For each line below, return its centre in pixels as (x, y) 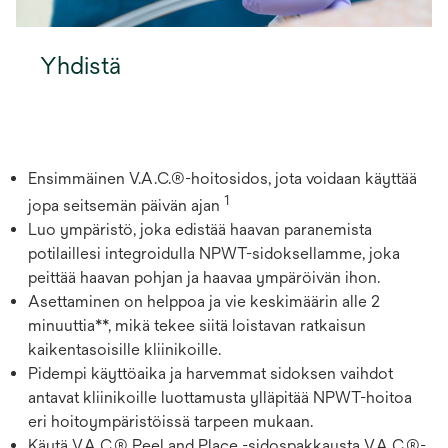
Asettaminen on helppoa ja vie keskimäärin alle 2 (204, 301)
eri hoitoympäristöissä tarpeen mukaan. (170, 421)
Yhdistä (80, 64)
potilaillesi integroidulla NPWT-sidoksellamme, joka (214, 253)
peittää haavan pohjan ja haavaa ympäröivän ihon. (204, 277)
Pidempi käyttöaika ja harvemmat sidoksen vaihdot (210, 373)
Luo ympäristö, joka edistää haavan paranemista (200, 229)
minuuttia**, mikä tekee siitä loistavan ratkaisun (197, 325)
